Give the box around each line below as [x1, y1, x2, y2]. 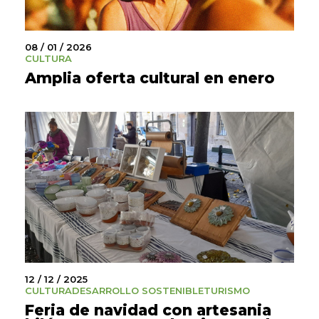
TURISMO [204, 285, 250, 297]
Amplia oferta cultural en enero [25, 68, 275, 87]
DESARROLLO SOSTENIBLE [72, 285, 204, 297]
